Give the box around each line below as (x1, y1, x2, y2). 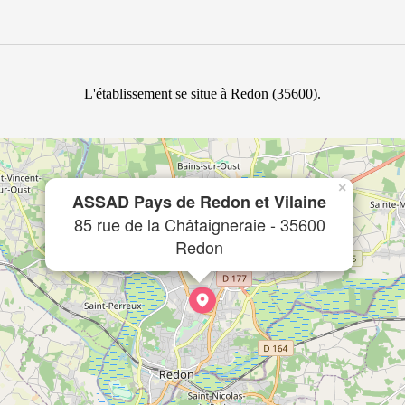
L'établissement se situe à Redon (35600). (84, 86, 321, 101)
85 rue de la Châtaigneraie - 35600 (73, 212, 325, 236)
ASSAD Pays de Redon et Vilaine (72, 190, 326, 213)
